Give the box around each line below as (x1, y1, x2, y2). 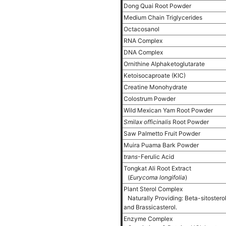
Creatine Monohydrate (124, 83, 189, 91)
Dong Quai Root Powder (124, 2, 193, 10)
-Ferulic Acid (138, 153, 176, 160)
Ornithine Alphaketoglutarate (124, 60, 206, 68)
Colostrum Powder (124, 95, 177, 102)
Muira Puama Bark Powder (124, 141, 200, 149)
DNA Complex (124, 48, 164, 56)
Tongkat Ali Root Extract (124, 164, 193, 172)
